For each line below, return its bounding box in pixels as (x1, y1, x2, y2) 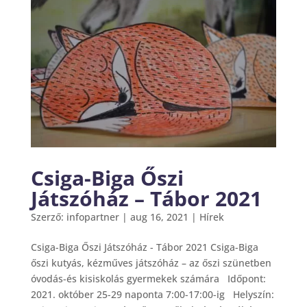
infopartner (66, 210, 119, 224)
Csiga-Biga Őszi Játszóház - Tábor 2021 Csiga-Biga (30, 241, 258, 254)
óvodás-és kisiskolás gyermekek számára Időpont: (30, 272, 266, 286)
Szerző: (30, 210, 66, 224)
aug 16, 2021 (130, 210, 188, 224)
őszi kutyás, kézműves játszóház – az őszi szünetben (30, 256, 271, 270)
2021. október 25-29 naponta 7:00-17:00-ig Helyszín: (30, 288, 274, 302)
